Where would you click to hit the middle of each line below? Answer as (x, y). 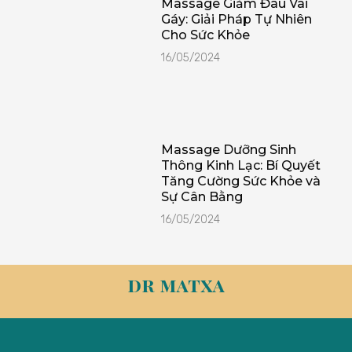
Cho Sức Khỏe (205, 35)
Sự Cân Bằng (202, 197)
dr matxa (176, 285)
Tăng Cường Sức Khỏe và (240, 181)
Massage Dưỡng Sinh (228, 150)
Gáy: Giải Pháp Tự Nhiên (236, 20)
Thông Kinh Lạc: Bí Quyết (240, 166)
